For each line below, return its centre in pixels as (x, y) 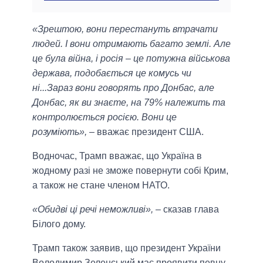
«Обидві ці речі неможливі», (93, 210)
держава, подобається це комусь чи (112, 73)
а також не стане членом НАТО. (101, 186)
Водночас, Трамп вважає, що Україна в (117, 156)
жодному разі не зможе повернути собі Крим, (130, 171)
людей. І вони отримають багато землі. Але (131, 44)
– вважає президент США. (145, 132)
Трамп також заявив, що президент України (127, 248)
